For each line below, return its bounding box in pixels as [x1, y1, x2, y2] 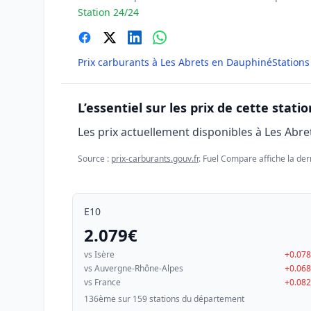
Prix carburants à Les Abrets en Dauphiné [78, 56, 272, 69]
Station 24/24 [78, 6, 139, 19]
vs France [84, 276, 121, 288]
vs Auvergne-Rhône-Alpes [84, 262, 183, 274]
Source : [78, 153, 111, 165]
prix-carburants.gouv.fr [111, 153, 199, 165]
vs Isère [84, 249, 115, 260]
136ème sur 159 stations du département [84, 293, 244, 305]
